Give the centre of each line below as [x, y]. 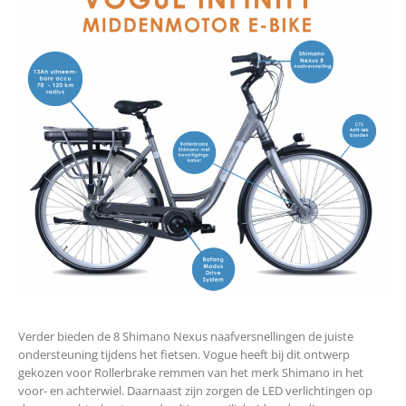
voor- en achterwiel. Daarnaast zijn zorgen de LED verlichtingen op [195, 390]
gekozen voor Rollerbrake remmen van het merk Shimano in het [191, 372]
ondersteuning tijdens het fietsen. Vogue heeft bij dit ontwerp [184, 354]
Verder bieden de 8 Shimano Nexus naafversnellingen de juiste [186, 336]
